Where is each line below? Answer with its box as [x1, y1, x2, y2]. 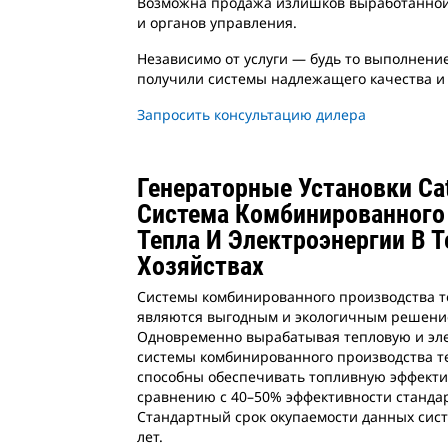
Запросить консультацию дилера [137, 105, 366, 124]
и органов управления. [137, 13, 297, 32]
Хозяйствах [137, 251, 264, 281]
